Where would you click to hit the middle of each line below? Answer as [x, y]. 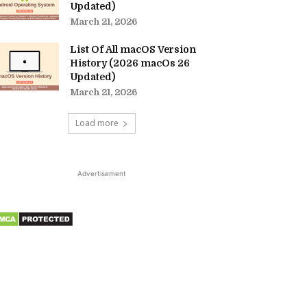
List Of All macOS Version [133, 49]
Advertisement [101, 173]
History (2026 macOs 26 [130, 63]
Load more [97, 123]
